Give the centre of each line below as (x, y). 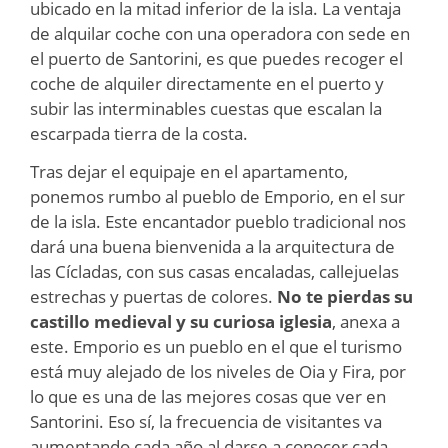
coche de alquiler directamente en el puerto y (207, 83)
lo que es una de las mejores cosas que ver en (208, 396)
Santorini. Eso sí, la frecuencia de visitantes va (206, 421)
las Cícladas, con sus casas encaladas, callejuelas (214, 271)
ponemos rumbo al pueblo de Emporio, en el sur (217, 196)
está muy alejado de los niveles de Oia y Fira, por (218, 371)
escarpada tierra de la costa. (139, 133)
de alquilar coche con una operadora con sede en (220, 33)
